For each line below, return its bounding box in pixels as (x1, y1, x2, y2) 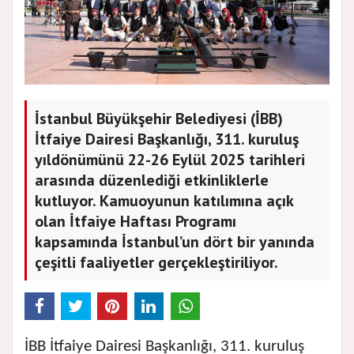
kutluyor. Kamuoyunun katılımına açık (35, 190, 294, 212)
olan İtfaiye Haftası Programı (35, 211, 236, 232)
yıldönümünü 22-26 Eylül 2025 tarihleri (35, 149, 305, 171)
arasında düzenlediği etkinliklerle (35, 170, 269, 191)
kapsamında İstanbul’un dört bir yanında (35, 232, 314, 253)
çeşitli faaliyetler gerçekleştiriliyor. (35, 252, 278, 273)
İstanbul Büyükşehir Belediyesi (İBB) (35, 108, 283, 130)
